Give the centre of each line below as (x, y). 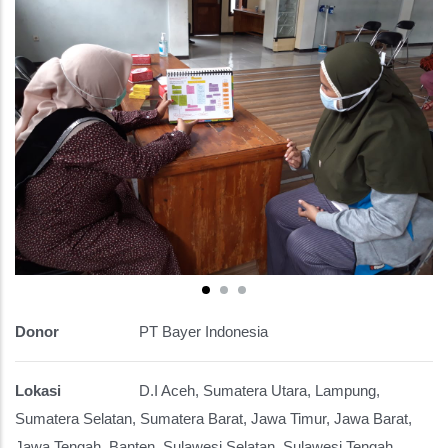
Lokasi (38, 390)
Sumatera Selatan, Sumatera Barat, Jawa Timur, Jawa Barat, (213, 418)
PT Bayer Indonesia (201, 331)
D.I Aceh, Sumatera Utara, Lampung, (257, 390)
